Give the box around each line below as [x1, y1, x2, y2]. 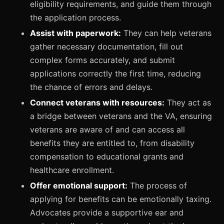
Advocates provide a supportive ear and [30, 207, 183, 217]
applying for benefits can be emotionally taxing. [30, 193, 211, 204]
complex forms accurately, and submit [30, 54, 175, 65]
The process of [127, 180, 187, 190]
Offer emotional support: [30, 180, 127, 190]
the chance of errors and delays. [30, 81, 152, 92]
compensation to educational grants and [30, 151, 183, 161]
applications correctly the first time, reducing [30, 68, 201, 78]
